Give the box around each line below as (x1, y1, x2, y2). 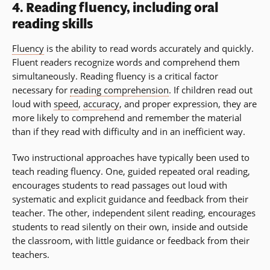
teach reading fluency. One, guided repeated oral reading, (12, 165, 250, 178)
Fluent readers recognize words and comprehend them (12, 56, 240, 69)
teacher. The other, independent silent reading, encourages (12, 207, 256, 219)
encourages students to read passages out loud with (12, 179, 227, 192)
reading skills (12, 14, 93, 34)
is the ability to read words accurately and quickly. (44, 42, 254, 55)
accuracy (83, 98, 119, 110)
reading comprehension (70, 84, 169, 96)
